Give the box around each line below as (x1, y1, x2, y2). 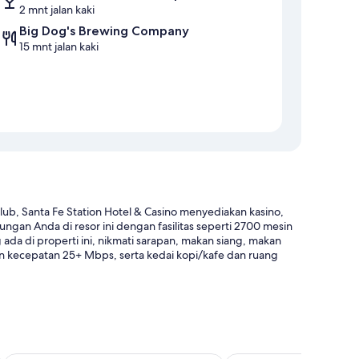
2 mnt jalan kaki (19, 2, 95, 18)
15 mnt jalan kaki (19, 39, 99, 54)
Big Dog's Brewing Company (19, 23, 189, 39)
